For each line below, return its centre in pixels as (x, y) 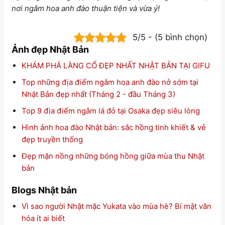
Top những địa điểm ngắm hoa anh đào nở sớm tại (110, 82)
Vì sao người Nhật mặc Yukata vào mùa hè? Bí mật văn (116, 206)
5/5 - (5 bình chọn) (170, 37)
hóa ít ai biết (43, 218)
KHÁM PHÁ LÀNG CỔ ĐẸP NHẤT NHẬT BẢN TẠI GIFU (116, 66)
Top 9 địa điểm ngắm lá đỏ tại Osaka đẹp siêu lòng (110, 111)
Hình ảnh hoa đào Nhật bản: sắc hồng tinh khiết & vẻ (114, 128)
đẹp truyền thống (52, 140)
